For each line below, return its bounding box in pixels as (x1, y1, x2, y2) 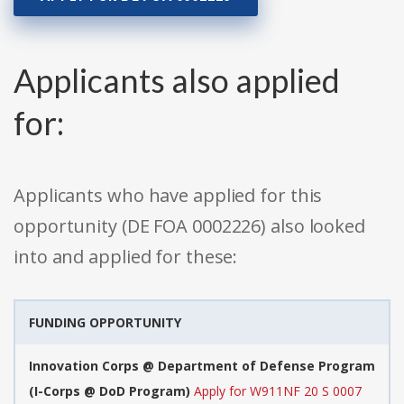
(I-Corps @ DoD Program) (29, 382, 190, 400)
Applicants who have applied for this (14, 183, 323, 208)
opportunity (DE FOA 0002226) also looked (14, 214, 365, 239)
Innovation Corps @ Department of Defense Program (29, 357, 375, 375)
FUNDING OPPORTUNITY (29, 314, 181, 332)
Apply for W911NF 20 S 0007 (194, 382, 362, 400)
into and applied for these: (14, 244, 238, 270)
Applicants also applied (14, 60, 340, 101)
